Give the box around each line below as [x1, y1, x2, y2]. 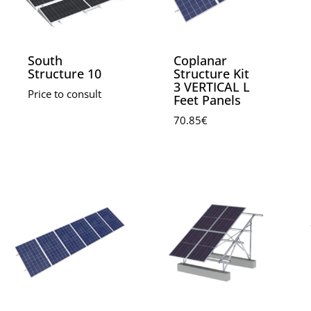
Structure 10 [28, 65, 102, 82]
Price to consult [28, 86, 102, 101]
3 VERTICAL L [174, 78, 251, 95]
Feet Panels [174, 91, 242, 108]
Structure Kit [174, 65, 250, 82]
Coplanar [174, 51, 228, 69]
